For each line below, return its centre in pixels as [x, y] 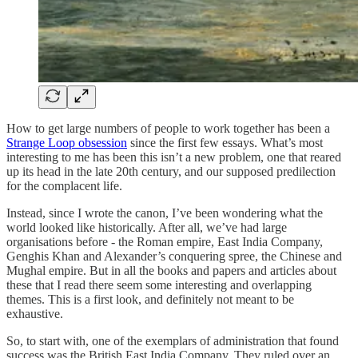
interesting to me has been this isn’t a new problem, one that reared [174, 157]
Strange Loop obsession [67, 142]
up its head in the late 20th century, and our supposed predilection [171, 171]
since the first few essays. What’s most [225, 142]
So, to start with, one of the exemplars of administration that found [173, 340]
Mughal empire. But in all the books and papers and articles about [171, 270]
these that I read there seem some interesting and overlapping [159, 284]
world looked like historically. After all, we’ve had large [147, 227]
